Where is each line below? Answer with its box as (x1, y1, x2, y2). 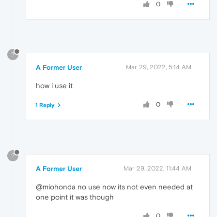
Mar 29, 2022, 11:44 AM (124, 165, 191, 172)
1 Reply (35, 102, 55, 109)
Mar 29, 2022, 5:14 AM (126, 63, 191, 71)
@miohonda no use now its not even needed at (36, 183, 193, 191)
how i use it (36, 81, 73, 90)
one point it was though (36, 193, 114, 201)
